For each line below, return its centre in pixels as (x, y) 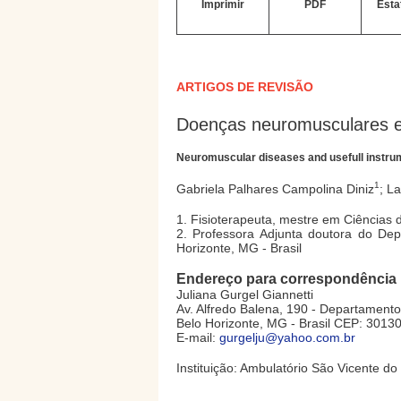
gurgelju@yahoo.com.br (287, 337)
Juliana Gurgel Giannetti (245, 294)
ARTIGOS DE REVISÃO (245, 87)
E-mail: (198, 337)
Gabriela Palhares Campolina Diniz (275, 188)
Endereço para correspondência (286, 278)
